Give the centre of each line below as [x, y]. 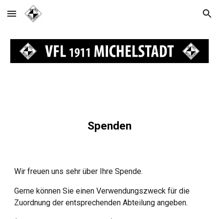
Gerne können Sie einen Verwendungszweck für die [102, 191]
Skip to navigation [181, 18]
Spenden [109, 126]
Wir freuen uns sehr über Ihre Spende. [80, 171]
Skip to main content [43, 18]
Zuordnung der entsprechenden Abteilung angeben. [101, 203]
